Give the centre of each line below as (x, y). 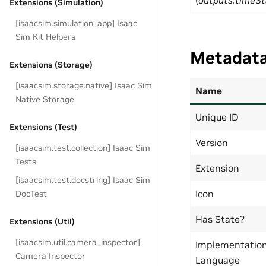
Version (212, 142)
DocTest (31, 194)
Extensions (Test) (43, 127)
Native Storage (45, 99)
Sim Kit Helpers (46, 37)
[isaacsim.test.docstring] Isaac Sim (83, 180)
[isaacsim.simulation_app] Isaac (77, 23)
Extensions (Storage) (51, 65)
